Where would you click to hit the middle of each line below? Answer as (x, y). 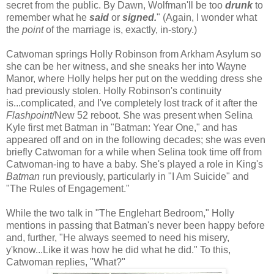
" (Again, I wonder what (207, 18)
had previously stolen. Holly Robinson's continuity (114, 91)
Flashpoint (29, 116)
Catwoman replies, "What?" (66, 262)
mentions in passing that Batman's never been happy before (135, 226)
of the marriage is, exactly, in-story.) (120, 30)
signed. (139, 18)
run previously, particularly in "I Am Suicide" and (144, 177)
